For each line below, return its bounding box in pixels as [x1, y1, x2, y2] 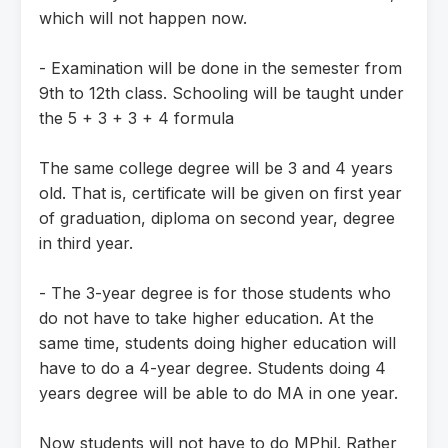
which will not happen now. [39, 7, 247, 28]
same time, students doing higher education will [39, 332, 396, 353]
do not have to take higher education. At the [39, 307, 374, 328]
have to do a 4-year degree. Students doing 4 [39, 357, 386, 378]
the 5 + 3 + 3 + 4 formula [39, 107, 234, 128]
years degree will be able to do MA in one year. [39, 382, 398, 403]
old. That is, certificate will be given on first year [39, 182, 402, 203]
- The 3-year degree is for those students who [39, 282, 391, 303]
